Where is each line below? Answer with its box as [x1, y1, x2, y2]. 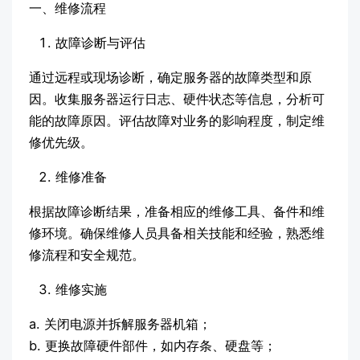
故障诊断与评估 [55, 35, 145, 51]
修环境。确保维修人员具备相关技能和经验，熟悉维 [28, 225, 325, 242]
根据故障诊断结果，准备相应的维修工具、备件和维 [28, 203, 325, 220]
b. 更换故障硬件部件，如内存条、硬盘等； [28, 337, 276, 354]
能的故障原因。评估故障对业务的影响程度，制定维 [28, 112, 325, 129]
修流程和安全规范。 [28, 247, 145, 264]
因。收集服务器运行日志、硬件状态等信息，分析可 [28, 91, 325, 108]
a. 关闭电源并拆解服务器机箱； [28, 316, 211, 333]
